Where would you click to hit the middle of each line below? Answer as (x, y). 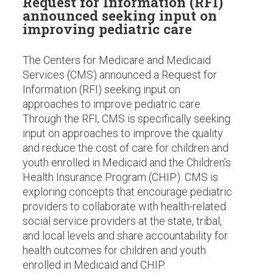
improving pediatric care (107, 29)
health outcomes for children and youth (114, 250)
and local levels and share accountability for (125, 236)
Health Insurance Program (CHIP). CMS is (120, 177)
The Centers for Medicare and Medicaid (116, 60)
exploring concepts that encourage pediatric (127, 192)
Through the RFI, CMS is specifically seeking (126, 119)
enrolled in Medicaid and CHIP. (94, 265)
